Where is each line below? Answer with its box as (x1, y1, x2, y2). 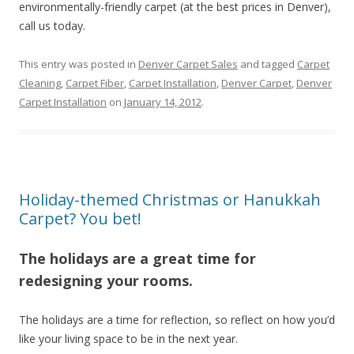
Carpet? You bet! (19, 208, 141, 229)
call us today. (19, 18, 85, 33)
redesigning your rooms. (19, 271, 193, 290)
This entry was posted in (19, 57, 138, 71)
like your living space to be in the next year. (19, 331, 238, 346)
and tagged (238, 57, 297, 71)
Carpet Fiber (66, 76, 124, 90)
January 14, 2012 (124, 95, 201, 109)
